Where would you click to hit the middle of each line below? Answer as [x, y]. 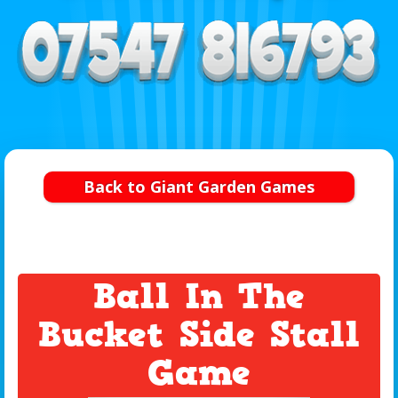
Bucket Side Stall [199, 335]
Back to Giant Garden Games [199, 187]
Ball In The [199, 297]
